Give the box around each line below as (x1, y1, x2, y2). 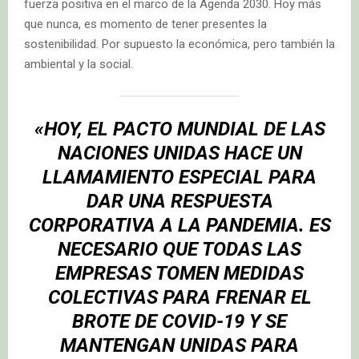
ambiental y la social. (24, 57, 133, 72)
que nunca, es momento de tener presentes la (24, 17, 267, 32)
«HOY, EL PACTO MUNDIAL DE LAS (34, 118, 325, 141)
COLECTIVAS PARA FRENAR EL (47, 286, 312, 309)
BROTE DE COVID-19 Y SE (72, 310, 287, 333)
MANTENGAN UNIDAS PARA (60, 334, 299, 357)
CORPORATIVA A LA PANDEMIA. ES (28, 214, 331, 237)
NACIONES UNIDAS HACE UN (57, 142, 302, 165)
